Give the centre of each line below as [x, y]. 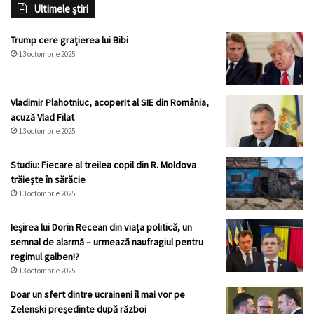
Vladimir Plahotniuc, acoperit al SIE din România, [110, 103]
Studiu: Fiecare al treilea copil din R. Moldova [103, 165]
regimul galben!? [45, 257]
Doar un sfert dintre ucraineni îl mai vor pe [98, 295]
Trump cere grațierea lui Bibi [69, 40]
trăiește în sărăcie [48, 180]
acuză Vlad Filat [42, 117]
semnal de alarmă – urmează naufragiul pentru [107, 242]
